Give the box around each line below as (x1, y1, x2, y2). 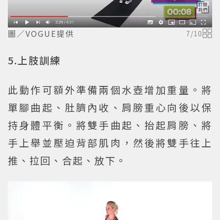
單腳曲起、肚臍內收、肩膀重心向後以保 (8, 100, 212, 114)
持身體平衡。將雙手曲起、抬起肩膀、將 (8, 117, 212, 132)
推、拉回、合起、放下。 (8, 153, 127, 167)
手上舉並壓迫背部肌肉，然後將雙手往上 (8, 135, 212, 150)
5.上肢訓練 (8, 53, 61, 67)
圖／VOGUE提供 (8, 27, 74, 39)
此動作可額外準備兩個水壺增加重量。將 (8, 82, 212, 97)
